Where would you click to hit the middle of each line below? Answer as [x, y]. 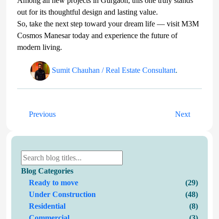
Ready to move [54, 182]
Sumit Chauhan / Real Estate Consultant [112, 70]
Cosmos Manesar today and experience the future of [97, 35]
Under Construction [62, 194]
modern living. [40, 47]
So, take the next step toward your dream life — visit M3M [108, 23]
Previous [41, 114]
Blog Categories [47, 171]
